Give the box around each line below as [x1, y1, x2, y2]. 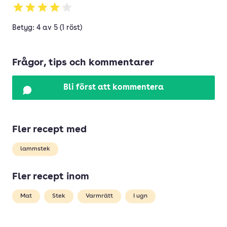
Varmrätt [86, 193, 113, 199]
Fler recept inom [12, 172, 89, 182]
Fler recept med [12, 125, 87, 135]
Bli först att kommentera [63, 84, 164, 92]
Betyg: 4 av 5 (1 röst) [12, 24, 82, 31]
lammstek [20, 146, 50, 152]
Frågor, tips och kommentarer [12, 58, 154, 68]
